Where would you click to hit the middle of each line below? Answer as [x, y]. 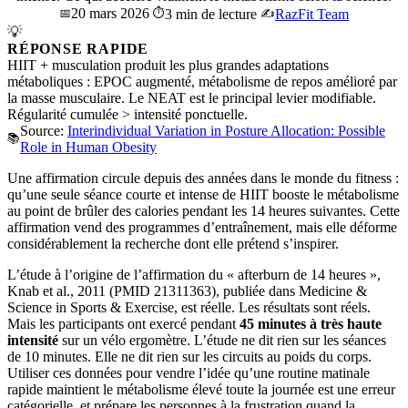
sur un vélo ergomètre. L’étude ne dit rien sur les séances [222, 340]
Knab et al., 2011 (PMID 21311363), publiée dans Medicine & [187, 291]
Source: [44, 130]
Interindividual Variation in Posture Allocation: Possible [226, 130]
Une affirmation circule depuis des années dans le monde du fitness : [203, 178]
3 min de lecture [211, 14]
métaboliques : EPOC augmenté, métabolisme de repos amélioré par [202, 81]
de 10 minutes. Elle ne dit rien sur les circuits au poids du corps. [189, 356]
